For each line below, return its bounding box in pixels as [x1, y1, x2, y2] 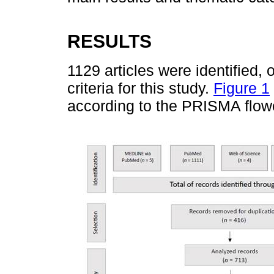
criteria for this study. [67, 79, 213, 97]
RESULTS [67, 30, 152, 51]
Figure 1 [213, 79, 270, 97]
